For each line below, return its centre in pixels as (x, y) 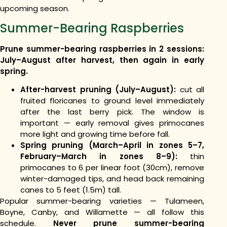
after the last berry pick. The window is (112, 112)
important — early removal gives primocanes (112, 123)
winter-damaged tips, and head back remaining (112, 179)
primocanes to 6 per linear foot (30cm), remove (112, 168)
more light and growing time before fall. (95, 134)
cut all (192, 90)
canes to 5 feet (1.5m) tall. (71, 190)
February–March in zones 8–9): (105, 157)
